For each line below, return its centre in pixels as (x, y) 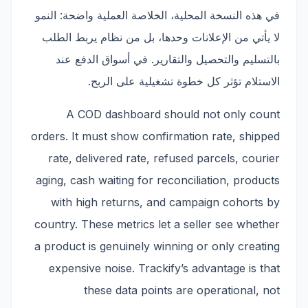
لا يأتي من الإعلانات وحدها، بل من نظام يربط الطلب (161, 37)
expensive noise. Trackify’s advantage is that (164, 268)
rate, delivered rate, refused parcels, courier (164, 158)
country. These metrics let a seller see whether (157, 224)
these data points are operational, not (182, 290)
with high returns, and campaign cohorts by (165, 202)
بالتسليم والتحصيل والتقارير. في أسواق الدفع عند (168, 59)
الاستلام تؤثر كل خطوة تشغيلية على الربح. (184, 81)
